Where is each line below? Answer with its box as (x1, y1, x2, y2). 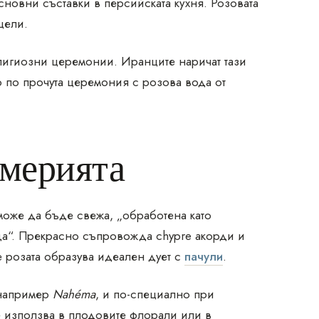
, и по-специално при (95, 286, 214, 303)
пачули (184, 248, 223, 266)
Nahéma (53, 286, 95, 303)
